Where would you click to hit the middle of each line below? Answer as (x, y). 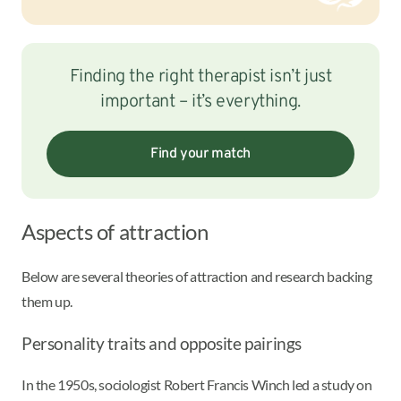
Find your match (200, 154)
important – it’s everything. (200, 102)
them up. (48, 302)
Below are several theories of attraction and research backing (197, 277)
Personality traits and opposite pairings (162, 344)
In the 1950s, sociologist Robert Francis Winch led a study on (197, 385)
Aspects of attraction (117, 232)
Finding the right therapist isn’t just (200, 77)
